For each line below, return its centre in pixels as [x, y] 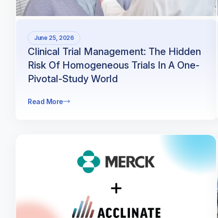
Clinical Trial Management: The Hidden [114, 51]
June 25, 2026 [54, 37]
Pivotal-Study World [73, 79]
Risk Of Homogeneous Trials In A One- [114, 65]
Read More [45, 101]
